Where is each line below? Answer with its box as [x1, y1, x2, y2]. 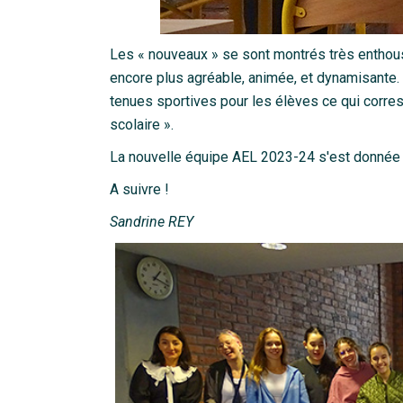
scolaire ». [110, 116, 174, 133]
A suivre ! [110, 181, 169, 198]
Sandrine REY [110, 213, 193, 230]
